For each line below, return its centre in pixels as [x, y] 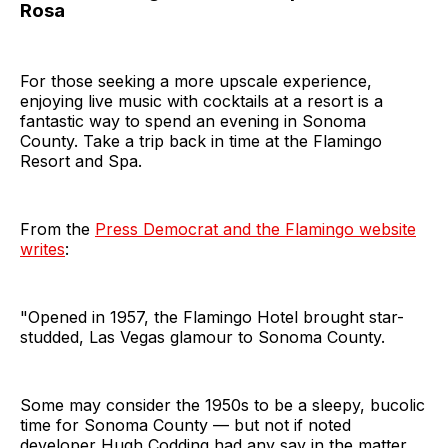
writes [42, 249]
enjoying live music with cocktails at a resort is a [201, 101]
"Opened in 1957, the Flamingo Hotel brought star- [212, 317]
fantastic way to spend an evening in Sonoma [193, 121]
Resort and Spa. [81, 161]
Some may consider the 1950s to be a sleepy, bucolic [222, 405]
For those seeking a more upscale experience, [196, 81]
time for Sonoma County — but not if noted [185, 425]
